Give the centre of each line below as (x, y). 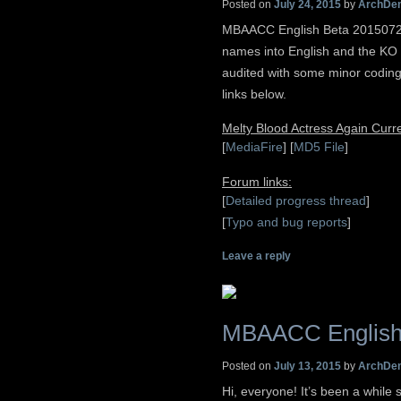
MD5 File (319, 147)
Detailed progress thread (296, 200)
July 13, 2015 (307, 366)
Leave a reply (256, 256)
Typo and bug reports (286, 222)
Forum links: (257, 181)
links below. (254, 94)
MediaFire (254, 147)
